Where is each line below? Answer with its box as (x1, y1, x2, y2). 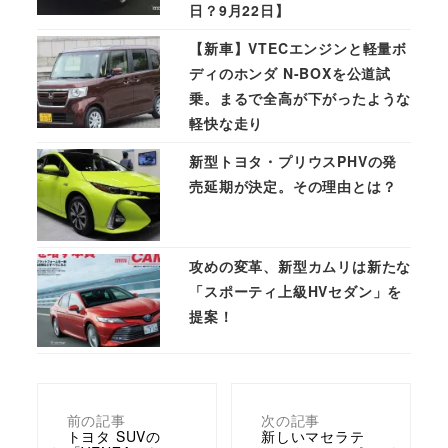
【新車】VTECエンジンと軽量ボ (189, 37, 407, 58)
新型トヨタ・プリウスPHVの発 (189, 150, 398, 171)
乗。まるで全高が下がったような (189, 87, 412, 108)
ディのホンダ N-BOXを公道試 (189, 62, 391, 83)
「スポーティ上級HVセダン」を (189, 281, 403, 302)
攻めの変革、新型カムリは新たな (189, 256, 412, 277)
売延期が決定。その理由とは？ (189, 175, 397, 196)
